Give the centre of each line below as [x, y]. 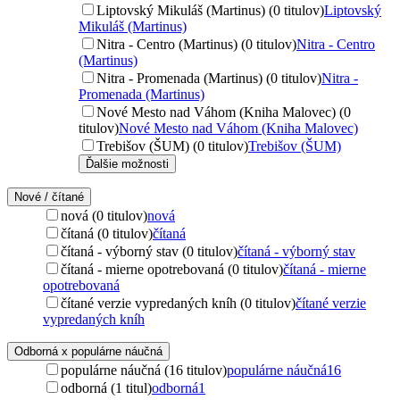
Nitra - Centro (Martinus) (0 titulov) [196, 44]
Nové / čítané [49, 196]
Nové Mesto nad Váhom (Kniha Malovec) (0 [224, 112]
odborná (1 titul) [106, 387]
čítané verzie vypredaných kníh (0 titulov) [178, 303]
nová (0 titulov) [104, 215]
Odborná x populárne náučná [88, 351]
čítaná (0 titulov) [107, 233]
